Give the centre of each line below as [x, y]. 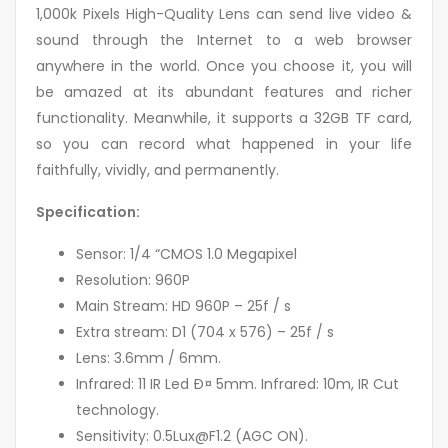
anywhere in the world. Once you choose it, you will [224, 66]
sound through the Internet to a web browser [224, 40]
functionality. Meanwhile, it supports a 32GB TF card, [224, 118]
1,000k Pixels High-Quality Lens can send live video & [224, 14]
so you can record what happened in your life [224, 144]
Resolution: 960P [133, 280]
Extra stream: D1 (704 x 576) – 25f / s [205, 332]
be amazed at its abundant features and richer [224, 92]
